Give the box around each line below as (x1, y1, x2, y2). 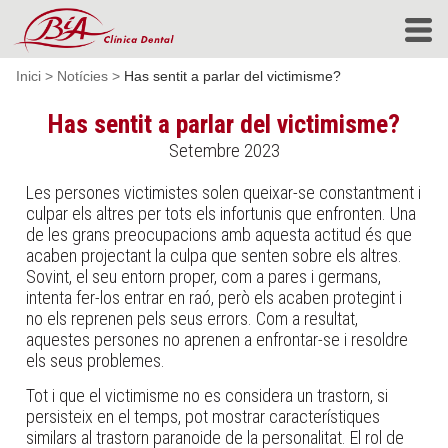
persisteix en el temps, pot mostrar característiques (26, 405, 381, 427)
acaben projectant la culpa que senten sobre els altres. (26, 245, 403, 266)
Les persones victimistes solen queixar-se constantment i (26, 182, 422, 203)
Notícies (56, 68, 108, 84)
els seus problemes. (26, 350, 166, 371)
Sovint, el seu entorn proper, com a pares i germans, (26, 266, 382, 287)
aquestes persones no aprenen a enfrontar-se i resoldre (26, 329, 409, 350)
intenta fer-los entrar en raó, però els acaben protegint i (26, 287, 403, 308)
